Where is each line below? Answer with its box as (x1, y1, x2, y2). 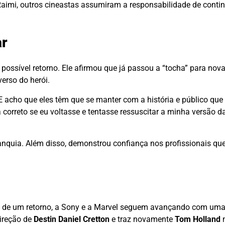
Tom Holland (175, 214, 220, 224)
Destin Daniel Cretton (34, 214, 109, 224)
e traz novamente (109, 214, 175, 224)
